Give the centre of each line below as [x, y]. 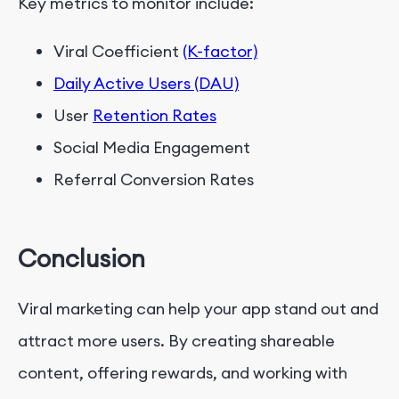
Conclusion [81, 259]
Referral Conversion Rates [154, 179]
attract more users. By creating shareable [176, 340]
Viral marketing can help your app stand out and [198, 308]
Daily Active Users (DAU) [146, 83]
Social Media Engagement [152, 147]
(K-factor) [220, 51]
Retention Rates [155, 115]
